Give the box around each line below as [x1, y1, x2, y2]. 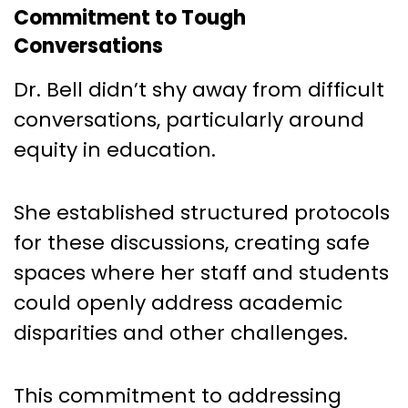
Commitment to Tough [14, 3, 246, 32]
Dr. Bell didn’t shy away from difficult [14, 75, 384, 104]
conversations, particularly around [14, 105, 364, 134]
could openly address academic [14, 288, 342, 317]
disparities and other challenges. [14, 318, 348, 347]
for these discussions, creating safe [14, 228, 370, 257]
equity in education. [14, 135, 216, 164]
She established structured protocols [14, 198, 390, 227]
